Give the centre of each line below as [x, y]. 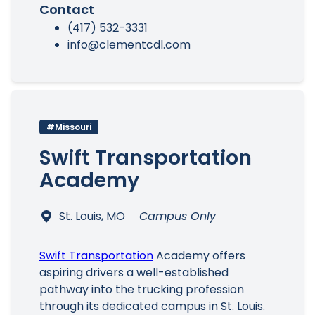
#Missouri [69, 127]
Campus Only [178, 216]
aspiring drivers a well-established [134, 272]
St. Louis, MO [94, 216]
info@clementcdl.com [129, 45]
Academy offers [199, 256]
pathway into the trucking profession [142, 289]
